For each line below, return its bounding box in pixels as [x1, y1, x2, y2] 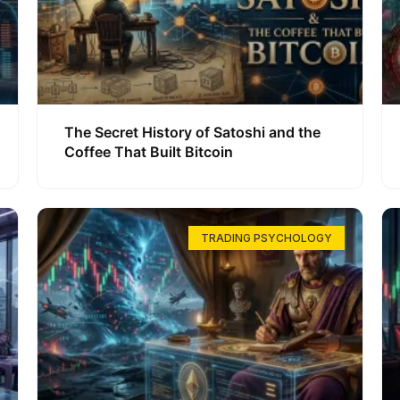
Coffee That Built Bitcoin [63, 143, 233, 162]
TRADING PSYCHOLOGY [200, 230, 332, 245]
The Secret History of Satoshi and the [63, 123, 321, 142]
